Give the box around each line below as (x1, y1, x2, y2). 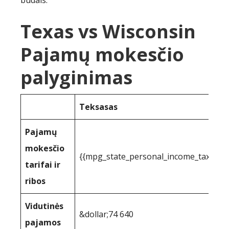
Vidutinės (25, 200, 63, 212)
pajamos (25, 217, 61, 228)
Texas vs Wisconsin (20, 19, 196, 44)
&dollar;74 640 (79, 209, 133, 220)
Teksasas (79, 101, 118, 112)
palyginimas (20, 65, 132, 90)
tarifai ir (25, 159, 60, 170)
